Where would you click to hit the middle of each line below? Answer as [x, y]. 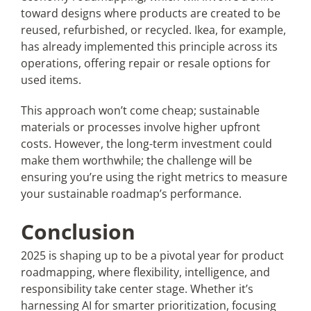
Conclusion [78, 232]
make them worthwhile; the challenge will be [136, 160]
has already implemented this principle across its [149, 47]
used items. [51, 80]
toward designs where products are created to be [150, 13]
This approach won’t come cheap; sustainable [140, 110]
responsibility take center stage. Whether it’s [137, 289]
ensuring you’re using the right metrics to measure [154, 177]
